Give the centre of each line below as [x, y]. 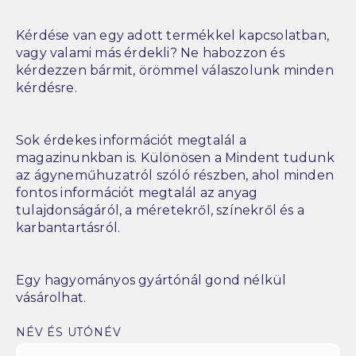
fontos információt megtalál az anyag [137, 193]
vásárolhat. [51, 298]
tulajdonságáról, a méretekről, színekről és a [160, 211]
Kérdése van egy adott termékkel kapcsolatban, [173, 36]
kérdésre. [46, 88]
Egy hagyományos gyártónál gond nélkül [151, 281]
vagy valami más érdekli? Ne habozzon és [150, 53]
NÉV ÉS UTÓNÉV [69, 333]
